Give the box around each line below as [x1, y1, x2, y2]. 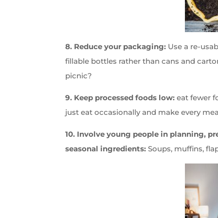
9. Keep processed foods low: [65, 92, 177, 102]
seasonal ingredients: [65, 144, 148, 153]
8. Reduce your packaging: [65, 41, 168, 51]
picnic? [65, 71, 92, 80]
